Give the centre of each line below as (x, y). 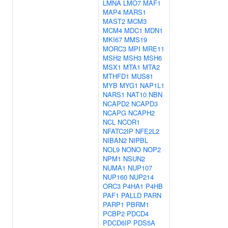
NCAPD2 (116, 104)
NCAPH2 (141, 113)
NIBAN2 (115, 140)
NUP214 (141, 177)
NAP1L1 (152, 85)
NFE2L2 (147, 131)
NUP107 (140, 168)
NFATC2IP (118, 131)
